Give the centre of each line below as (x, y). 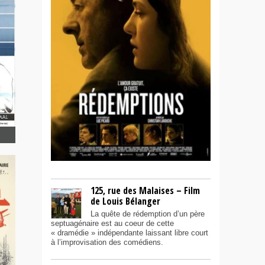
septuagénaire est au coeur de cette (112, 224)
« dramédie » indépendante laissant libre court (130, 233)
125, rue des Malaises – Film (145, 191)
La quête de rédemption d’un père (148, 214)
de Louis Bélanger (125, 201)
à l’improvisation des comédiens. (107, 243)
